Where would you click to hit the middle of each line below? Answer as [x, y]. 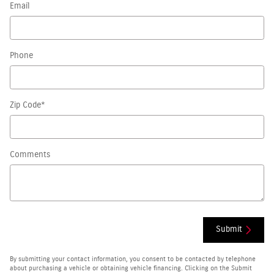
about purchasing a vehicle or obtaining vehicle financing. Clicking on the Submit [131, 268]
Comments [30, 155]
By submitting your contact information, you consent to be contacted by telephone [133, 259]
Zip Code [25, 105]
